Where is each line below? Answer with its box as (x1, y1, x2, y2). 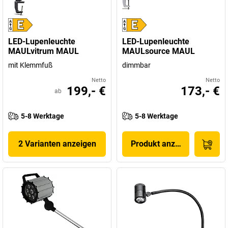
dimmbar (122, 61, 151, 69)
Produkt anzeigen (130, 139, 195, 149)
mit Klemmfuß (8, 61, 52, 69)
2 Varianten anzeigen (18, 139, 96, 149)
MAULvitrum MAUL (8, 46, 79, 56)
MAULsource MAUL (122, 46, 195, 56)
